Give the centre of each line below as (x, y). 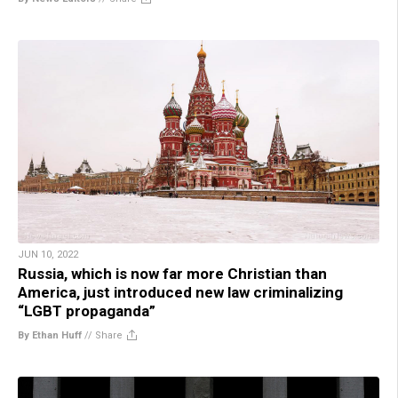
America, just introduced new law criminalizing (180, 293)
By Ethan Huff (50, 336)
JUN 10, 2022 (48, 255)
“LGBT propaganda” (87, 311)
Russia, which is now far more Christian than (172, 274)
